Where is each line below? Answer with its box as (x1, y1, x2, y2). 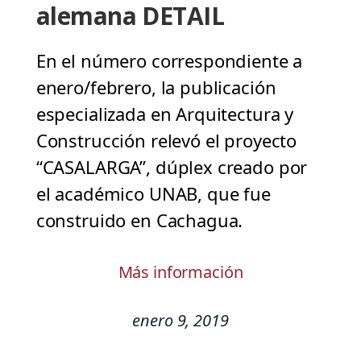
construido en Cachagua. (35, 208, 243, 233)
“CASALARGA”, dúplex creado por (35, 155, 308, 180)
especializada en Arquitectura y (35, 102, 294, 127)
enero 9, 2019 (132, 309, 229, 332)
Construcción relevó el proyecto (35, 128, 297, 153)
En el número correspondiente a (35, 48, 303, 73)
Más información (118, 261, 243, 284)
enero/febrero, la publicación (35, 75, 276, 100)
